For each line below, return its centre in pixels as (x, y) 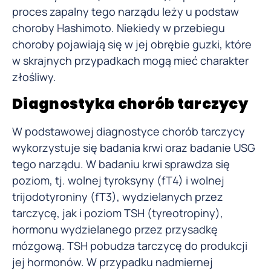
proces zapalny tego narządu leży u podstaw (126, 11)
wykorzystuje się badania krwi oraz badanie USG (134, 148)
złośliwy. (34, 77)
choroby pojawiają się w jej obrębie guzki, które (132, 44)
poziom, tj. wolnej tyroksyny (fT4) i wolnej (118, 181)
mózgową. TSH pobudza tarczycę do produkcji (130, 246)
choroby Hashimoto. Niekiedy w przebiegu (119, 28)
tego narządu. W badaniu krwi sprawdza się (121, 164)
